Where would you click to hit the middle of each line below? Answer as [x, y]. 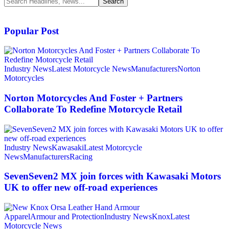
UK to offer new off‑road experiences [81, 188]
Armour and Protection [67, 217]
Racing [81, 156]
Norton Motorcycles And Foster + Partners [93, 98]
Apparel [17, 217]
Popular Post [31, 31]
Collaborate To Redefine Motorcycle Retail [93, 109]
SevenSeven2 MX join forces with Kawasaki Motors [112, 176]
